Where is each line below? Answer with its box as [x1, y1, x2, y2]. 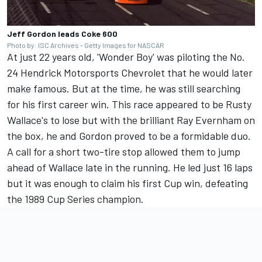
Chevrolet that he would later [119, 66, 253, 80]
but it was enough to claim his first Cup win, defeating [7, 177, 248, 190]
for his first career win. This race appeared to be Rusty [7, 98, 251, 111]
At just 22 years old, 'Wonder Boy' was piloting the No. [7, 50, 245, 64]
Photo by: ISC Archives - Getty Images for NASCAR [7, 41, 164, 50]
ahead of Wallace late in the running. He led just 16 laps [7, 161, 253, 174]
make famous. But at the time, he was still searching [7, 82, 240, 95]
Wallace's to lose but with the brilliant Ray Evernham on [7, 113, 255, 127]
